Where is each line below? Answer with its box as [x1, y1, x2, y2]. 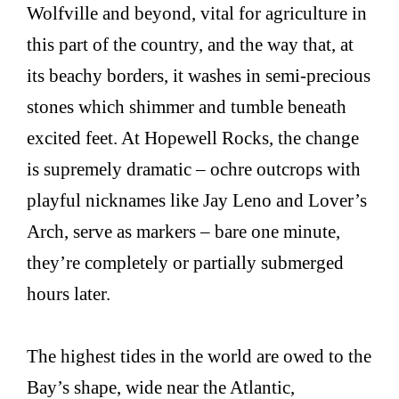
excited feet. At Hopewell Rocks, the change [27, 127, 360, 149]
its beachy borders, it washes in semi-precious [27, 65, 371, 86]
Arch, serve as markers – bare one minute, [27, 221, 341, 242]
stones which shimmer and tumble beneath [27, 96, 347, 118]
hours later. [27, 283, 111, 305]
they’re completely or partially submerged [27, 252, 345, 273]
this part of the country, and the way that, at [27, 34, 354, 55]
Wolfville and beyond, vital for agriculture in [27, 3, 368, 24]
